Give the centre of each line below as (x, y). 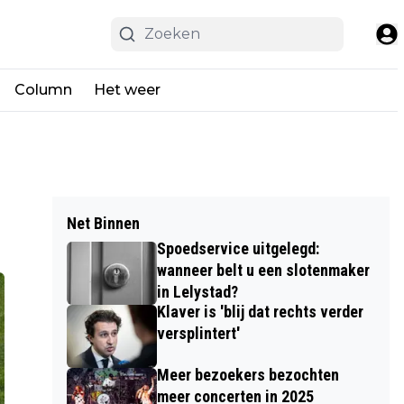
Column (43, 89)
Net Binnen (103, 223)
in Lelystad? (197, 292)
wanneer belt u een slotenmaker (263, 270)
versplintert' (198, 333)
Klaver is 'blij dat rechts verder (260, 312)
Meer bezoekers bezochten (248, 375)
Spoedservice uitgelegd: (238, 248)
